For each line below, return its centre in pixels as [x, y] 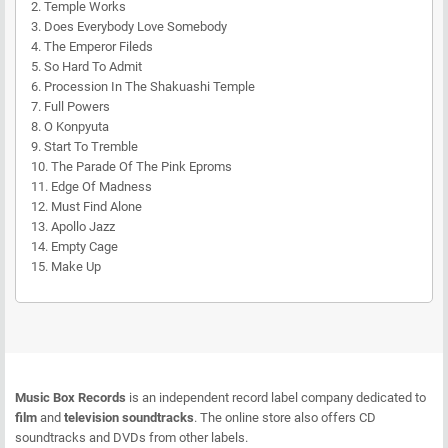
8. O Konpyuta [70, 126]
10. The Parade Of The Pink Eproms [131, 166]
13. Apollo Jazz [73, 226]
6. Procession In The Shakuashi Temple [143, 86]
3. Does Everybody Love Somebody [129, 26]
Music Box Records [70, 397]
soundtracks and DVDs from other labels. [131, 437]
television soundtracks [129, 417]
